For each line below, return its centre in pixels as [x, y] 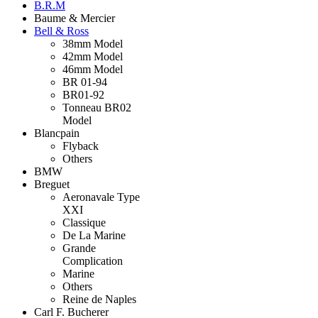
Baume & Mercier [75, 18]
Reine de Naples [99, 300]
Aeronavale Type [101, 197]
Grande [79, 248]
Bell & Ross [61, 31]
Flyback [81, 146]
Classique [84, 223]
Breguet [52, 185]
